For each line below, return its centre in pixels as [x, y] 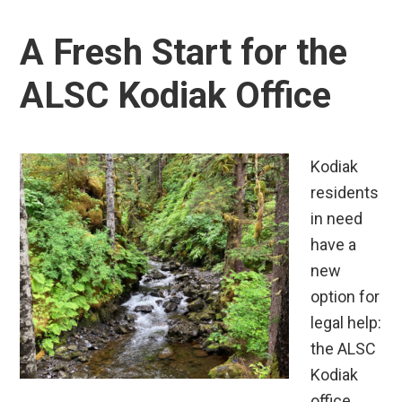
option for [345, 296]
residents [345, 192]
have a [334, 244]
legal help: [346, 322]
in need [337, 218]
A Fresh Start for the [184, 52]
